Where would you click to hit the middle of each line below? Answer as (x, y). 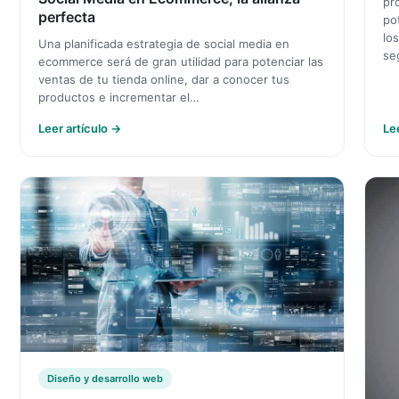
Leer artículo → (80, 129)
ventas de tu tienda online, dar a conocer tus (164, 80)
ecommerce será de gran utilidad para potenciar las (181, 62)
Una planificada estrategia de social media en (164, 44)
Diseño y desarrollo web (105, 378)
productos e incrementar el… (119, 98)
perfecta (67, 17)
